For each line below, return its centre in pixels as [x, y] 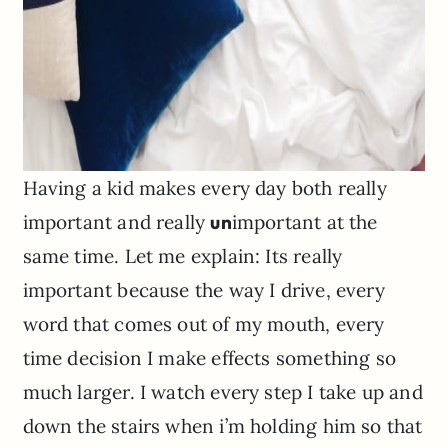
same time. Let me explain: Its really [182, 256]
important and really [116, 222]
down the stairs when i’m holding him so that [222, 426]
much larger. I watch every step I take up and [222, 392]
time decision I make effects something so [209, 358]
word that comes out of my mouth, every [203, 324]
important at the [304, 222]
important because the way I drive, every [203, 290]
